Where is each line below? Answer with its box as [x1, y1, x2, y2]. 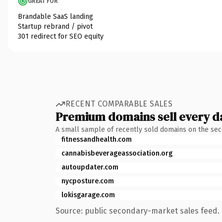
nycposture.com [61, 176, 114, 185]
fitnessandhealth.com [61, 135, 132, 144]
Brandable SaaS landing [18, 12, 93, 21]
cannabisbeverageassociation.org [61, 149, 172, 158]
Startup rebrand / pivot [18, 22, 93, 31]
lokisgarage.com [61, 190, 115, 199]
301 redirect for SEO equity [18, 32, 104, 41]
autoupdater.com [61, 163, 118, 171]
